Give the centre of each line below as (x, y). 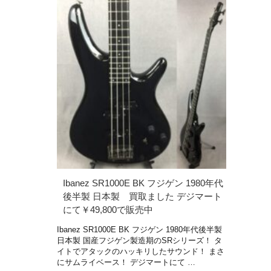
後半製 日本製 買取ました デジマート (142, 196)
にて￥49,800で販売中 (108, 209)
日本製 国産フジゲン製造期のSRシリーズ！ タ (139, 240)
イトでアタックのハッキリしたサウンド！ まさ (141, 251)
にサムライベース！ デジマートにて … (126, 262)
